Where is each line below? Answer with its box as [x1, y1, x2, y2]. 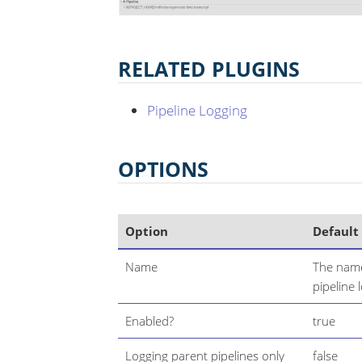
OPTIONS [118, 154, 208, 183]
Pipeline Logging [147, 100, 247, 120]
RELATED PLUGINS [118, 54, 300, 82]
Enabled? [125, 312, 174, 329]
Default [313, 222, 359, 239]
